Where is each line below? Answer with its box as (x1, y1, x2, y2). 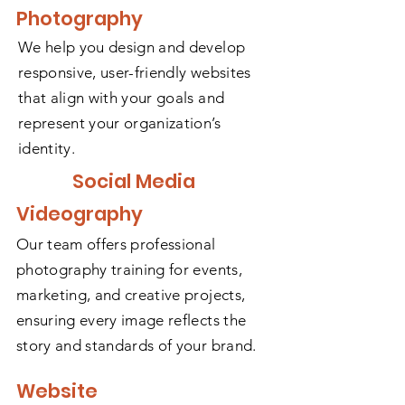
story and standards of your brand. (16, 336, 257, 354)
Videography (16, 201, 143, 227)
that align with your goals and (18, 89, 225, 107)
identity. (18, 139, 76, 157)
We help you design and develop (18, 38, 246, 56)
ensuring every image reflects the (16, 311, 247, 329)
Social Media (72, 168, 195, 194)
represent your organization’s (18, 114, 221, 132)
